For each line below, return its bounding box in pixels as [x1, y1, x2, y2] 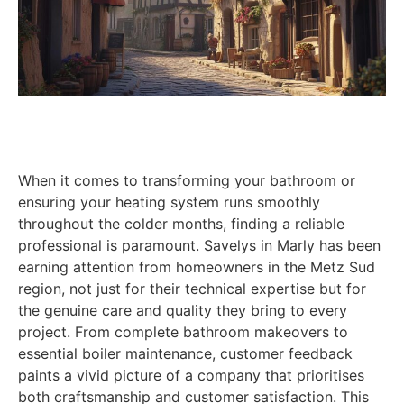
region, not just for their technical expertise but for [18, 280, 366, 298]
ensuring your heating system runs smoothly [18, 193, 320, 212]
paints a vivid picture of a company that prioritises [18, 366, 364, 385]
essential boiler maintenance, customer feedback [18, 344, 353, 363]
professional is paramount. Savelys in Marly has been [18, 236, 381, 255]
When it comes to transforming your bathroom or [18, 171, 355, 190]
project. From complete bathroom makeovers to [18, 323, 348, 342]
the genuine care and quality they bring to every [18, 301, 347, 320]
